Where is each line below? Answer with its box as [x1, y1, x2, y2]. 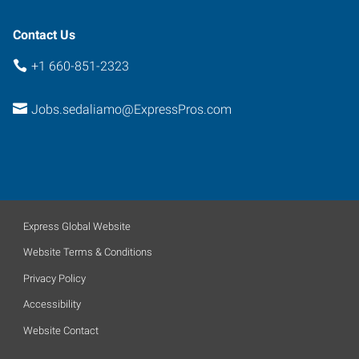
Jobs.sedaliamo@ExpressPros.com [30, 102, 232, 117]
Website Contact [23, 324, 99, 337]
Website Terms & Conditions [23, 246, 152, 258]
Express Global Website [23, 220, 131, 232]
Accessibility [23, 298, 81, 310]
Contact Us [13, 26, 75, 42]
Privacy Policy [23, 272, 86, 284]
